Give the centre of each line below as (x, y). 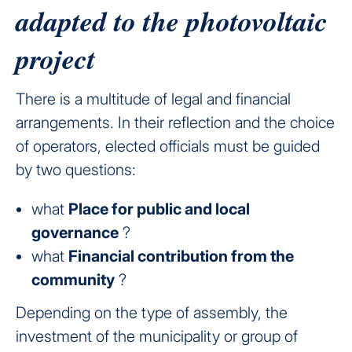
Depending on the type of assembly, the (152, 313)
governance (75, 233)
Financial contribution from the (181, 257)
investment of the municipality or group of (157, 337)
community (73, 280)
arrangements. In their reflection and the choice (175, 123)
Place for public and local (159, 209)
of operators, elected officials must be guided (168, 147)
